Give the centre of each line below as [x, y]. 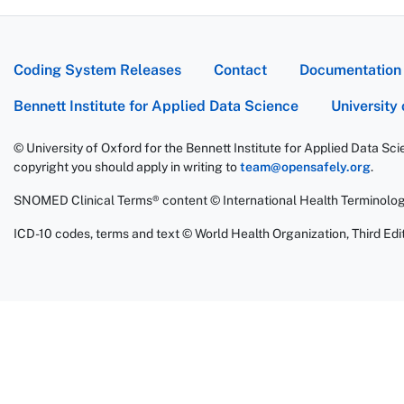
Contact [240, 70]
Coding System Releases [97, 70]
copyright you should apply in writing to [127, 167]
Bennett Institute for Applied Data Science [156, 106]
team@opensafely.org [305, 167]
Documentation [350, 70]
